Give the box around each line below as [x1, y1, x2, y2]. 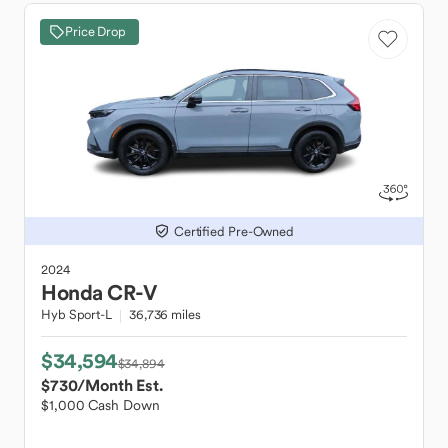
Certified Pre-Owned [173, 222, 295, 240]
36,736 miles [128, 306, 201, 323]
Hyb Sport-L [41, 306, 112, 323]
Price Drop [65, 23, 126, 40]
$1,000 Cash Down [41, 396, 160, 414]
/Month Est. [77, 375, 163, 395]
